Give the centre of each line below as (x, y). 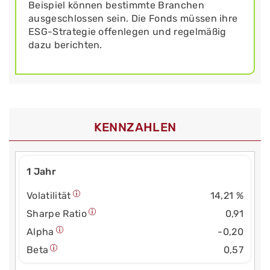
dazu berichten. (65, 45)
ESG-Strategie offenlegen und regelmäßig (127, 32)
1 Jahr (41, 171)
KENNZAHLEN (135, 127)
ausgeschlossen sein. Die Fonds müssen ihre (133, 19)
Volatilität (49, 195)
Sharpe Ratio (57, 213)
